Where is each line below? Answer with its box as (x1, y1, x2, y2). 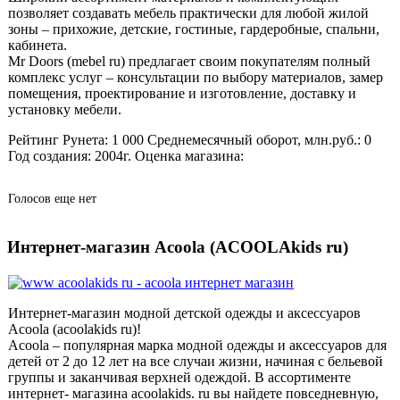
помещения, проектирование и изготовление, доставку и (8, 85, 356, 101)
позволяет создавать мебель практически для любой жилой (8, 4, 369, 21)
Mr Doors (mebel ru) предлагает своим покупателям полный (8, 53, 371, 69)
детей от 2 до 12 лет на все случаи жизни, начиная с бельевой (8, 353, 383, 369)
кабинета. (8, 37, 71, 53)
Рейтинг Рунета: (8, 131, 112, 147)
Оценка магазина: (135, 147, 244, 163)
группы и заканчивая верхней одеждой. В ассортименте (8, 369, 351, 385)
